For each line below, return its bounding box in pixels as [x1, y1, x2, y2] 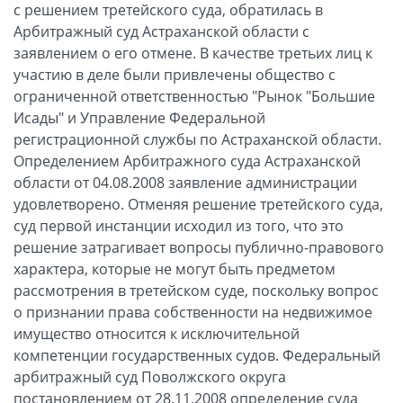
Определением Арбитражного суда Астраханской [13, 150, 361, 171]
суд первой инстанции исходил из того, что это [13, 215, 344, 236]
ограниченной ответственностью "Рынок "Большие [13, 85, 375, 106]
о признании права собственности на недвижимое [13, 301, 372, 322]
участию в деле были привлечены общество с [13, 64, 336, 85]
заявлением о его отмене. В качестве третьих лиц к [13, 42, 372, 63]
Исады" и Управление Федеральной [13, 107, 265, 128]
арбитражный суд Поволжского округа [13, 366, 286, 387]
